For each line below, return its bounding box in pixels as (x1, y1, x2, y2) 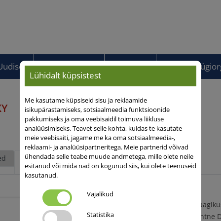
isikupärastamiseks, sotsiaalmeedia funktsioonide (24, 105, 170, 114)
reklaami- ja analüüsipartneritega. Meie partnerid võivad (24, 143, 188, 152)
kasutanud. (24, 171, 58, 180)
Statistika (86, 210, 114, 220)
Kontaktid (114, 61, 151, 72)
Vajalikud (86, 189, 113, 199)
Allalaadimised (43, 61, 99, 72)
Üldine (37, 153, 59, 163)
